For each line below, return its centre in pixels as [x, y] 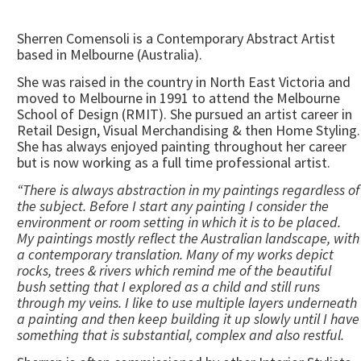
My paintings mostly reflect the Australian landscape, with [188, 238]
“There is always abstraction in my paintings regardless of [188, 190]
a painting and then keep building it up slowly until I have [188, 319]
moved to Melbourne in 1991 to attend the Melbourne [178, 98]
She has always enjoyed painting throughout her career [182, 146]
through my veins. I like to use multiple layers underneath [187, 303]
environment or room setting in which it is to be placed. [179, 222]
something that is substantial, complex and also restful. [180, 335]
